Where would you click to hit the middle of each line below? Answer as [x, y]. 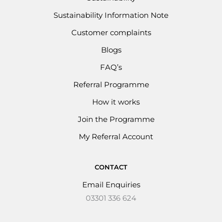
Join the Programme [116, 120]
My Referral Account [116, 137]
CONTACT [111, 167]
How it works [116, 102]
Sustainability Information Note [111, 16]
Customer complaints [111, 33]
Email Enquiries [111, 185]
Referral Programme [111, 85]
